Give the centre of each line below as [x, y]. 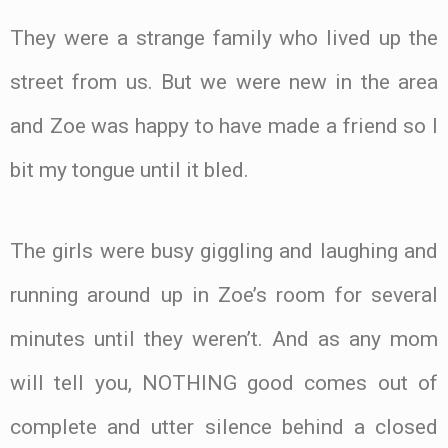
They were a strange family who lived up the [224, 38]
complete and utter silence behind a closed [224, 427]
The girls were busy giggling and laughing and [224, 251]
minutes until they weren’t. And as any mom [224, 339]
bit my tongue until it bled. [129, 170]
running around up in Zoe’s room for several [224, 295]
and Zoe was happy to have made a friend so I [224, 126]
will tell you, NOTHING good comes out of [224, 383]
